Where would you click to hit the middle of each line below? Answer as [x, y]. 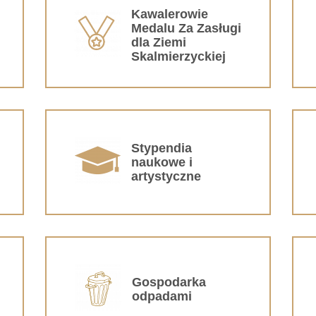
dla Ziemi [159, 42]
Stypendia [162, 148]
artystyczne [166, 176]
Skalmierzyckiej [178, 56]
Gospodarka [169, 282]
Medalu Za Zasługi [186, 28]
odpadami [162, 296]
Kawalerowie [170, 14]
